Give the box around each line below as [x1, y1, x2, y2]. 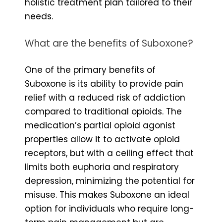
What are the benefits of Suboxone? [25, 36, 193, 50]
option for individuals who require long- [25, 202, 194, 215]
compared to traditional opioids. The [25, 105, 182, 117]
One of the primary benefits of [25, 63, 156, 76]
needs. [25, 10, 53, 22]
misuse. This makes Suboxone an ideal [25, 188, 189, 201]
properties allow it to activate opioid [25, 133, 180, 145]
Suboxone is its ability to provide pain [25, 77, 183, 90]
